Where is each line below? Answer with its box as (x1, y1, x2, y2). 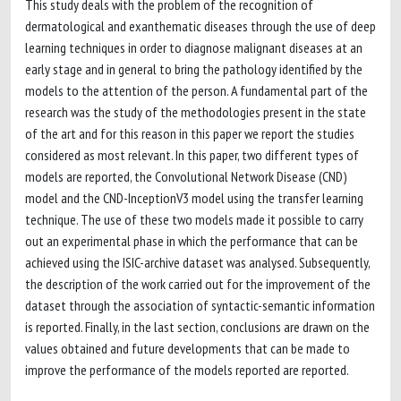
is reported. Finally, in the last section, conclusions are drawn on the (25, 318, 370, 336)
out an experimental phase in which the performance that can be (25, 232, 358, 250)
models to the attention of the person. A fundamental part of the (25, 81, 368, 99)
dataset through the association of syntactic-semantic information (25, 296, 375, 314)
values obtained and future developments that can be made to (25, 339, 350, 357)
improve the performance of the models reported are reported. (25, 361, 349, 379)
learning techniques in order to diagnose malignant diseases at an (25, 38, 363, 56)
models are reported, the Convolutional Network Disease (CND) (25, 167, 347, 185)
